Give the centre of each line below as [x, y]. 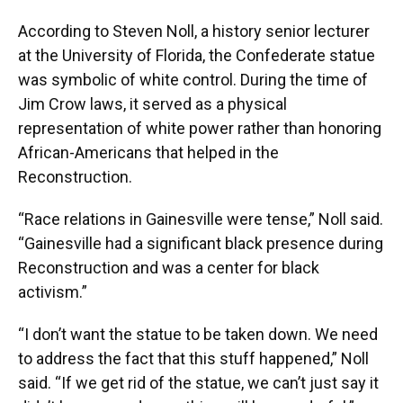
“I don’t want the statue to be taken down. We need [198, 335]
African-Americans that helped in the [148, 153]
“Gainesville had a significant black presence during [201, 244]
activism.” [53, 292]
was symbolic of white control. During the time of [193, 80]
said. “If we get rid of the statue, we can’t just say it [198, 383]
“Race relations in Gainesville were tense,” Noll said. [201, 219]
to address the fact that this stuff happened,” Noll [193, 359]
